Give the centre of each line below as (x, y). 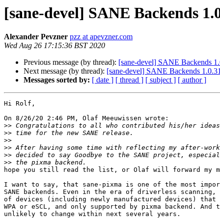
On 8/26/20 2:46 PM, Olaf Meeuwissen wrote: (86, 118)
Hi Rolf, (20, 104)
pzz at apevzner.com (101, 37)
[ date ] (103, 80)
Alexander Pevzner (36, 37)
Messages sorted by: (57, 80)
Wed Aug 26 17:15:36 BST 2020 (55, 46)
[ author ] (192, 80)
